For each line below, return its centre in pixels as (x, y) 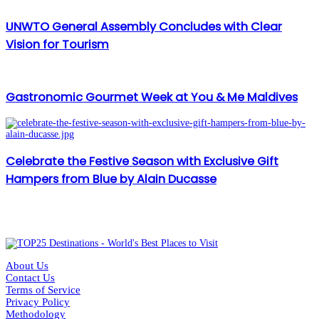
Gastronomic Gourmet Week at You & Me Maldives (152, 98)
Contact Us (30, 277)
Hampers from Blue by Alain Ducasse (111, 179)
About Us (27, 265)
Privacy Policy (38, 302)
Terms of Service (43, 289)
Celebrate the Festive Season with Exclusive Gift (142, 161)
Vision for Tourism (57, 45)
